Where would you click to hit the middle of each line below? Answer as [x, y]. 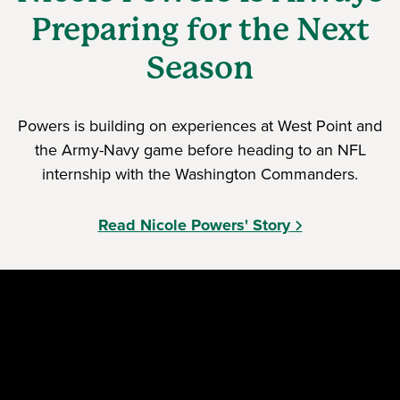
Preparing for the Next [200, 30]
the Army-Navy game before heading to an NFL [200, 150]
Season [200, 68]
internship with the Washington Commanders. [200, 175]
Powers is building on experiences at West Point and [200, 126]
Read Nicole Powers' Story [194, 225]
